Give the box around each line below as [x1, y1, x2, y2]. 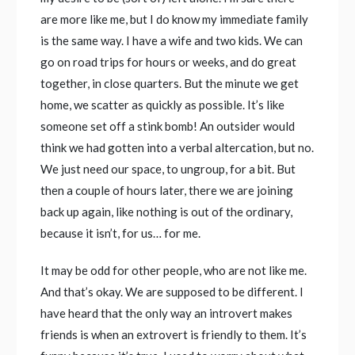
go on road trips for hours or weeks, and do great [40, 55, 297, 70]
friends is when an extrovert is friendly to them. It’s [40, 327, 307, 342]
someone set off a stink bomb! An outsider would [40, 119, 296, 134]
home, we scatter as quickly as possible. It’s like [40, 97, 285, 113]
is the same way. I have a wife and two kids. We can [40, 33, 303, 48]
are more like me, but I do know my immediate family [40, 12, 309, 27]
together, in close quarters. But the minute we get [40, 76, 300, 91]
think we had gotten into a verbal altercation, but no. [40, 140, 315, 155]
